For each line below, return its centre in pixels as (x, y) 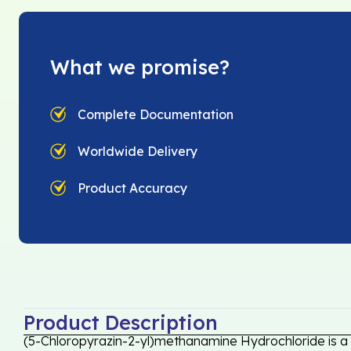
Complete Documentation (156, 114)
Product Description (121, 323)
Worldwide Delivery (138, 151)
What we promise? (140, 67)
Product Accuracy (132, 188)
